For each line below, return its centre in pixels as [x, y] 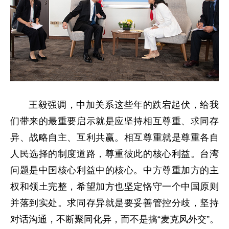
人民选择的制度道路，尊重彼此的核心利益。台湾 [114, 154]
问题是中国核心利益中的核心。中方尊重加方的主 [114, 170]
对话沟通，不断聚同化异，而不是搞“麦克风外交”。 [114, 219]
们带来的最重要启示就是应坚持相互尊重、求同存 [114, 121]
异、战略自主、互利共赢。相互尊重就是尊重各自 [114, 138]
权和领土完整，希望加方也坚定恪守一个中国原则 [114, 187]
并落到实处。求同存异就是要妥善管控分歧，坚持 [114, 203]
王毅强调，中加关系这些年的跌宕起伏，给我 [124, 105]
